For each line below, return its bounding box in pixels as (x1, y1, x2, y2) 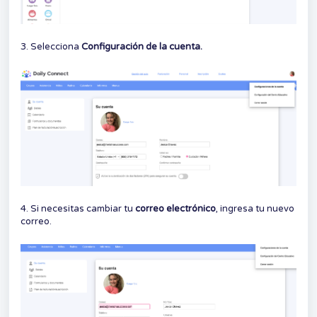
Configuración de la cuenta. (81, 40, 202, 52)
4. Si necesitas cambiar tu (21, 202, 135, 214)
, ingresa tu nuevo (216, 202, 294, 214)
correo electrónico (135, 202, 216, 214)
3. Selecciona (21, 40, 81, 52)
